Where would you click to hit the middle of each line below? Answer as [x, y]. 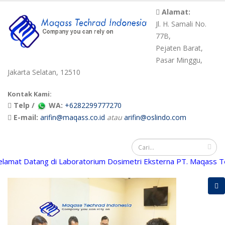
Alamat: [176, 12]
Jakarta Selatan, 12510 [44, 72]
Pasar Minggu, [179, 60]
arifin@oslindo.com [155, 117]
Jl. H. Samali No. [181, 24]
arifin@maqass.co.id [73, 117]
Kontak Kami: [30, 94]
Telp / [25, 105]
